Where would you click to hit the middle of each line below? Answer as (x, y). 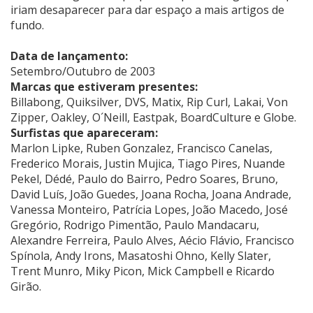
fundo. (27, 25)
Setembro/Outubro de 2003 (83, 71)
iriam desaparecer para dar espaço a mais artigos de (147, 9)
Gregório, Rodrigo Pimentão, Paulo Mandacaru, (135, 225)
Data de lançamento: (69, 56)
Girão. (26, 286)
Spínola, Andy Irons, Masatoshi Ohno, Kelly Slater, (141, 255)
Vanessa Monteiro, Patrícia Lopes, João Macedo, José (149, 209)
